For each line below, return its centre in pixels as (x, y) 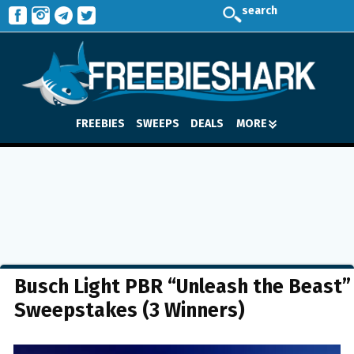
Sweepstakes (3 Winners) (130, 311)
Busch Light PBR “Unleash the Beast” (183, 287)
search (260, 11)
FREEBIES (100, 123)
